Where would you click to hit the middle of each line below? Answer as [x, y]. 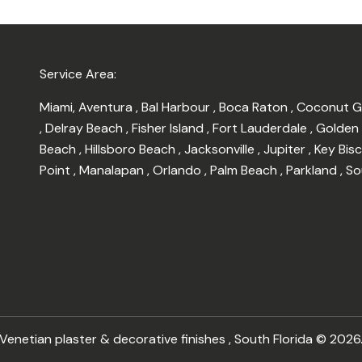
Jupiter [286, 149]
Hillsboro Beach [132, 149]
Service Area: [78, 74]
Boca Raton [255, 107]
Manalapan [113, 170]
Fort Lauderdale [261, 128]
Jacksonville [221, 149]
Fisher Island [169, 128]
